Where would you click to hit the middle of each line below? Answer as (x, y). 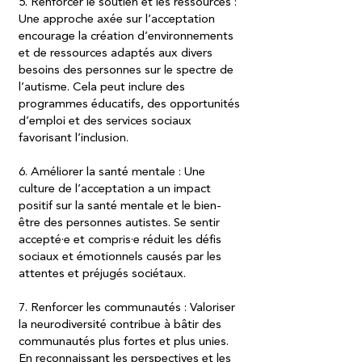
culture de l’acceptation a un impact (115, 189)
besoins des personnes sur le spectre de (126, 71)
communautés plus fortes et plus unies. (124, 342)
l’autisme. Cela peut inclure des (102, 88)
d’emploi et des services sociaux (105, 122)
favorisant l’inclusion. (75, 139)
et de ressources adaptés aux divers (116, 54)
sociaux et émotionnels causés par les (120, 257)
